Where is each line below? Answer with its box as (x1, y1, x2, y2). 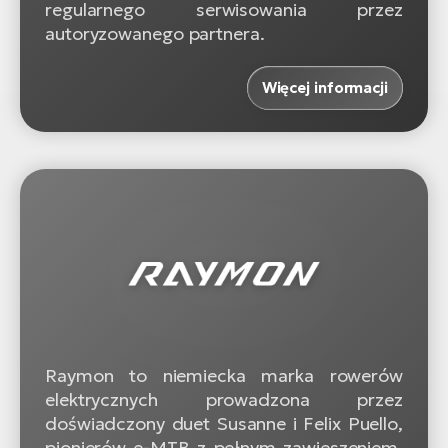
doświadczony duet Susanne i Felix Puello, (45, 412, 403, 436)
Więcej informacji (261, 77, 388, 97)
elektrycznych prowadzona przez (45, 388, 403, 412)
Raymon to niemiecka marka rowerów (45, 364, 403, 388)
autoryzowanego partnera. (45, 21, 265, 45)
